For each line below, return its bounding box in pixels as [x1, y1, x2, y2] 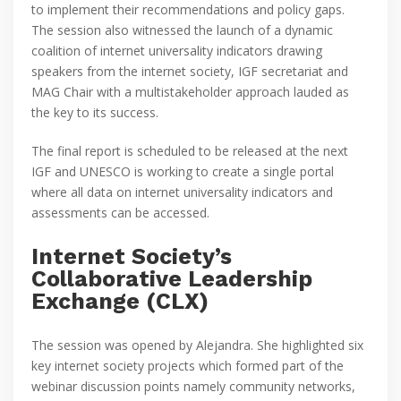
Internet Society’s [31, 243, 232, 270]
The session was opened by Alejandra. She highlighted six [31, 337, 363, 354]
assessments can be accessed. [31, 204, 209, 222]
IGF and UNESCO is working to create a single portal [31, 163, 334, 181]
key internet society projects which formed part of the [31, 357, 344, 375]
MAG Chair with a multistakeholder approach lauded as [31, 83, 349, 101]
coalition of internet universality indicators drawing [31, 42, 322, 60]
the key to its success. [31, 104, 162, 122]
